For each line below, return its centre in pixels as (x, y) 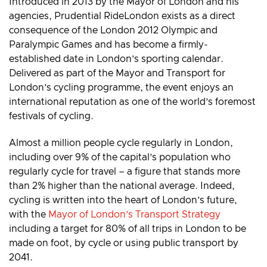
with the (29, 215)
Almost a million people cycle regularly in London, (121, 143)
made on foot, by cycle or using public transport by (124, 243)
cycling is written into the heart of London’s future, (123, 201)
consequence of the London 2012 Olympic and (113, 31)
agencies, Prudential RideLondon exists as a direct (122, 16)
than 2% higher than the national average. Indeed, (122, 186)
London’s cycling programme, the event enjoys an (121, 88)
